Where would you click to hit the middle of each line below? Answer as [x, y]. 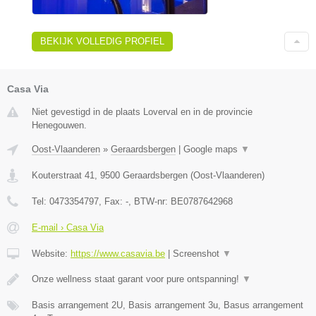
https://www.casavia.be [118, 253]
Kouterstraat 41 [63, 175]
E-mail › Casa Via [68, 227]
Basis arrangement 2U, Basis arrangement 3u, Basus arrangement [168, 305]
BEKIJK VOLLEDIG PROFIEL [102, 41]
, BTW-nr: [150, 201]
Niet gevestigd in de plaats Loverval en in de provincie [142, 111]
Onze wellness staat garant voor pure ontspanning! [137, 279]
